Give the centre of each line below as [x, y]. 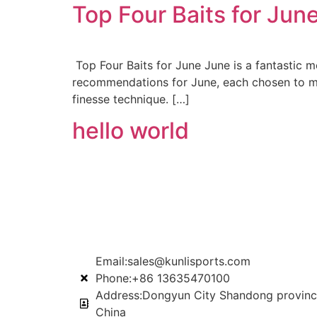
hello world [131, 131]
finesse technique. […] [131, 99]
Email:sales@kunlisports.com [173, 261]
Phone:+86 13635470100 [162, 278]
